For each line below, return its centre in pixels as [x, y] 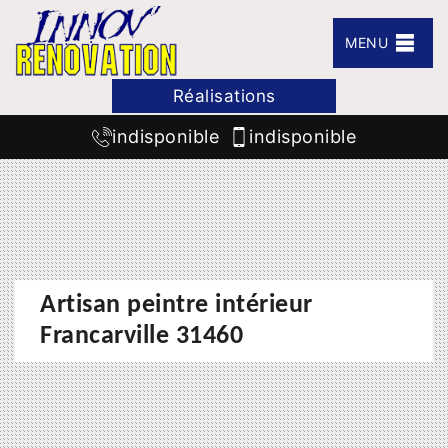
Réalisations [224, 96]
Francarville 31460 [141, 337]
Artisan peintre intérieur [176, 306]
